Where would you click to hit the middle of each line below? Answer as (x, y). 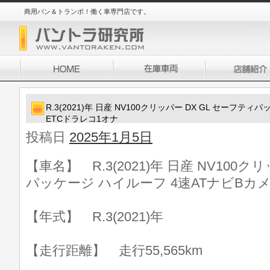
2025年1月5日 (111, 137)
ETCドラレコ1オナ (82, 119)
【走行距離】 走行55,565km (114, 250)
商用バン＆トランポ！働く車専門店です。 (87, 11)
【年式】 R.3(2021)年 (95, 217)
